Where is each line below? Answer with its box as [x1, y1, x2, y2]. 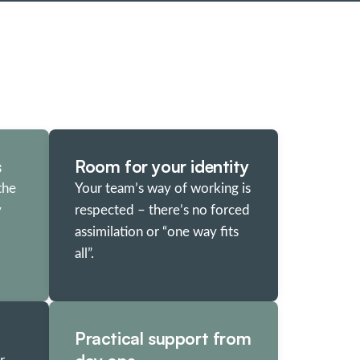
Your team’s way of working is [75, 181, 251, 195]
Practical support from [75, 327, 252, 349]
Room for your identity [75, 155, 249, 177]
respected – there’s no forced [75, 202, 250, 217]
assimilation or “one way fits [75, 224, 239, 239]
